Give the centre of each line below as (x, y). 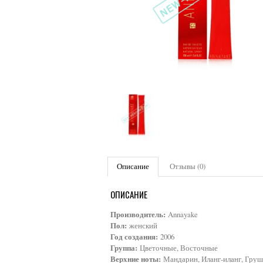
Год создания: (134, 236)
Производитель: (138, 214)
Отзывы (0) (188, 166)
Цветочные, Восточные (178, 247)
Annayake (182, 214)
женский (142, 225)
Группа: (124, 247)
